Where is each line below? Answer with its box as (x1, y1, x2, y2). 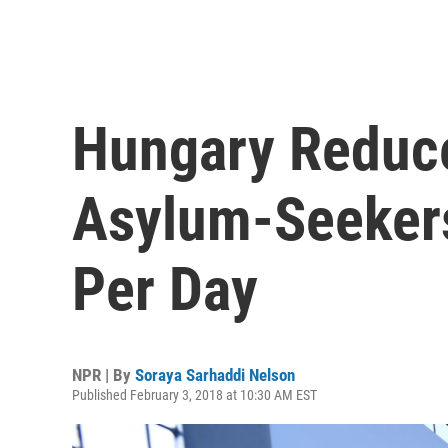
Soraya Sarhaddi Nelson (135, 365, 295, 385)
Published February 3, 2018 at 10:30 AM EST (72, 387, 317, 403)
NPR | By (72, 365, 135, 385)
